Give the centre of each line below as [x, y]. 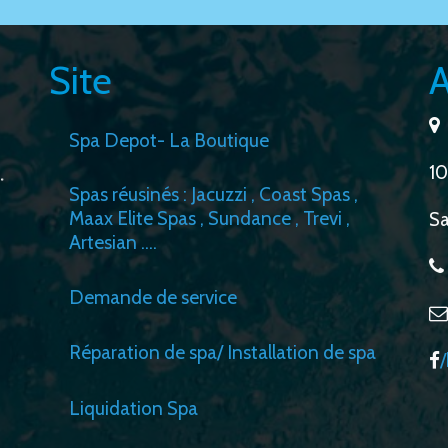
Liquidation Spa [133, 408]
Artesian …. [112, 242]
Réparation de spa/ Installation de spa [222, 353]
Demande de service [152, 297]
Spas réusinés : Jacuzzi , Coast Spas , [213, 194]
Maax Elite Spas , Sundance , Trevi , [209, 218]
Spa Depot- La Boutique [168, 140]
